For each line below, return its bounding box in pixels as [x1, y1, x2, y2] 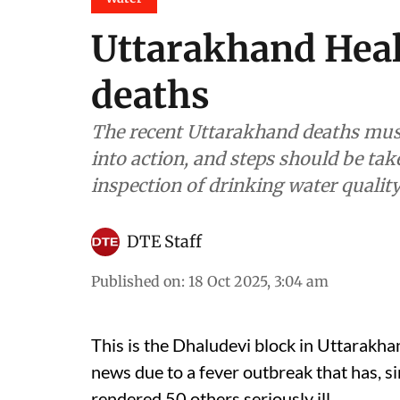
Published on [91, 272, 181, 291]
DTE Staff [127, 231, 202, 253]
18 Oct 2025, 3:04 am [188, 272, 329, 291]
